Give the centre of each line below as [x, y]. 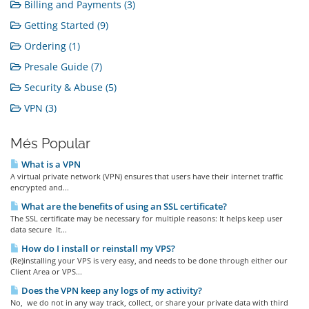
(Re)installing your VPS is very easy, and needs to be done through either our [149, 260]
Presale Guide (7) [62, 67]
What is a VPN [50, 164]
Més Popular [50, 143]
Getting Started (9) [65, 25]
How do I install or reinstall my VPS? [97, 248]
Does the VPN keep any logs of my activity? [111, 290]
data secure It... [39, 229]
